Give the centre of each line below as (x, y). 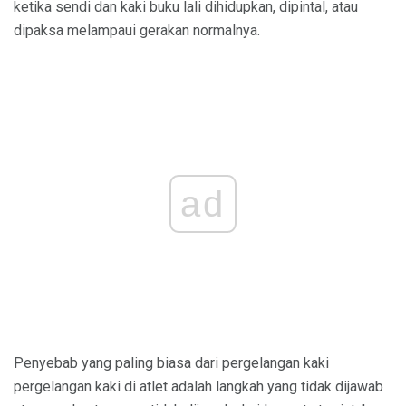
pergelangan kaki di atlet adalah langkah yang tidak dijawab (198, 386)
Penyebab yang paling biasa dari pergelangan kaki (171, 362)
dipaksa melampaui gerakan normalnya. (137, 30)
